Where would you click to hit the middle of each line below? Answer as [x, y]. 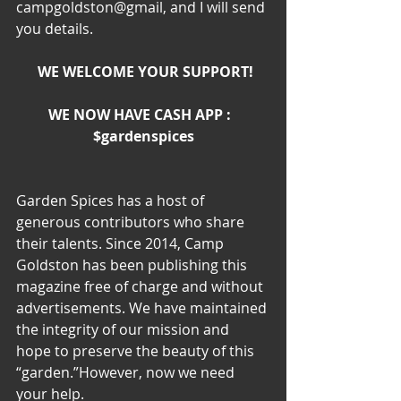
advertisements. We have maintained [143, 308]
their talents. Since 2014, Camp [122, 244]
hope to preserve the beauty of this [137, 351]
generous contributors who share [132, 222]
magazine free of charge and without [141, 287]
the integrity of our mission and [124, 330]
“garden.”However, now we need [127, 373]
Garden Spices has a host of [112, 201]
